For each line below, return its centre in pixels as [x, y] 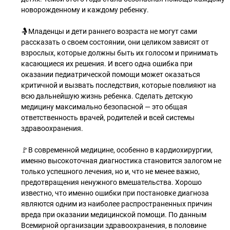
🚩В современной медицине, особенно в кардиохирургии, [117, 150]
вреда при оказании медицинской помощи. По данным [114, 215]
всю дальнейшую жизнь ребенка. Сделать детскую [107, 96]
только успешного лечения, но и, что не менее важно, [110, 171]
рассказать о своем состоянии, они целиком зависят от [115, 42]
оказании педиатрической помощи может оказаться [111, 74]
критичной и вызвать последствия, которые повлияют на [119, 85]
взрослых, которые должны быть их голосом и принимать [120, 53]
